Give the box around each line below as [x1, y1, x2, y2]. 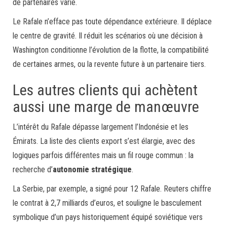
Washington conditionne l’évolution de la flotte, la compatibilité [13, 45, 209, 55]
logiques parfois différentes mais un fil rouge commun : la [13, 150, 194, 160]
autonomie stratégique [53, 164, 132, 174]
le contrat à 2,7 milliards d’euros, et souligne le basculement [13, 198, 202, 208]
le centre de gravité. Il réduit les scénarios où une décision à [13, 30, 203, 41]
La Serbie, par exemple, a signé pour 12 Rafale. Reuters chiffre [13, 183, 211, 194]
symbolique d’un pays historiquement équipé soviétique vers [13, 212, 203, 222]
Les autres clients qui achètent [13, 81, 198, 99]
